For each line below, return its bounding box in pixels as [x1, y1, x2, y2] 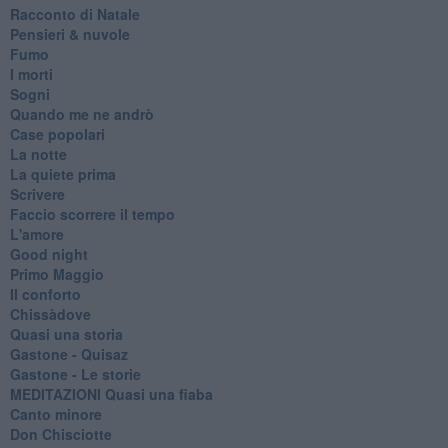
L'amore [9, 223, 64, 244]
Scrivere [9, 183, 65, 204]
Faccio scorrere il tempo [9, 203, 175, 224]
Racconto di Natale [9, 3, 140, 24]
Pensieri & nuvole [9, 23, 130, 44]
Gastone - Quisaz [9, 343, 128, 364]
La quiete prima [9, 163, 116, 184]
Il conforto [9, 283, 81, 304]
